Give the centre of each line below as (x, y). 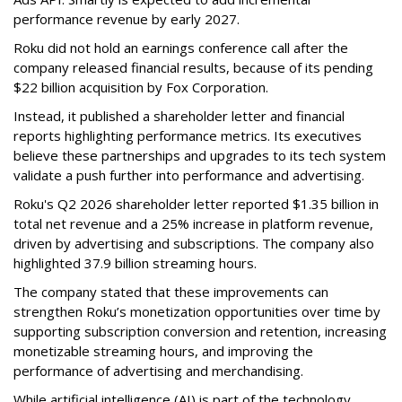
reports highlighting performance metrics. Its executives (188, 136)
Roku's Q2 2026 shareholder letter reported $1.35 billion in (196, 204)
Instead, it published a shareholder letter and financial (179, 116)
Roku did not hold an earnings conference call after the (181, 48)
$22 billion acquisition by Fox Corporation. (141, 87)
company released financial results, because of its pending (193, 68)
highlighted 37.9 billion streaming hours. (135, 263)
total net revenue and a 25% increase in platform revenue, (193, 224)
